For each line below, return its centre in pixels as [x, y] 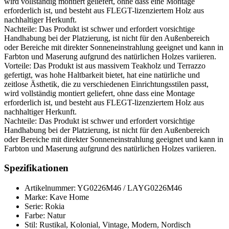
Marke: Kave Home [57, 197]
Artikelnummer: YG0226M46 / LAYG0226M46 [103, 188]
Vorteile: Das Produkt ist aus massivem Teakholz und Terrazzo [105, 65]
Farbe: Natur [45, 216]
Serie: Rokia [44, 207]
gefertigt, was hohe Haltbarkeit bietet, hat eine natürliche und [102, 75]
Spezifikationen [36, 168]
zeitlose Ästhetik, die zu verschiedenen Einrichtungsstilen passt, [106, 84]
